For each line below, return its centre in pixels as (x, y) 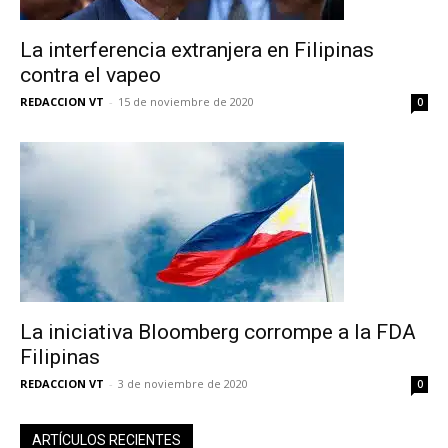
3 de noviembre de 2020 (183, 383)
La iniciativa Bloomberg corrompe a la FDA (218, 332)
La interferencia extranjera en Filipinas (197, 50)
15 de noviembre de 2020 (186, 101)
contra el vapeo (90, 75)
